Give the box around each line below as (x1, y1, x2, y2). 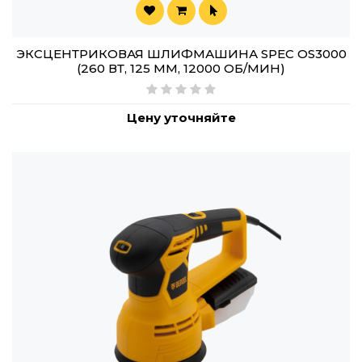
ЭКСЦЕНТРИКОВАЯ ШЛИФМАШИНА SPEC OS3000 (15, 46, 347, 62)
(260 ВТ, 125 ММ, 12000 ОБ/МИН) (77, 61, 285, 77)
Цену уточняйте (126, 110, 236, 126)
